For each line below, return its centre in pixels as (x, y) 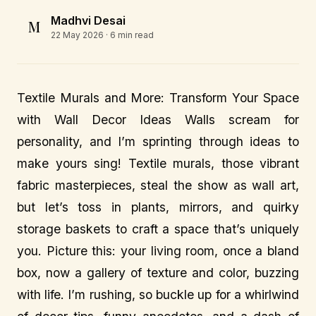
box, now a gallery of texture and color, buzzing (158, 273)
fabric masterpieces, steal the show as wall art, (158, 185)
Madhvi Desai (88, 20)
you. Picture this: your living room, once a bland (158, 251)
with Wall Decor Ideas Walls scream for (158, 120)
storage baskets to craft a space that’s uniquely (158, 229)
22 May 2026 (77, 35)
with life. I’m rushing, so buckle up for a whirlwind (158, 294)
